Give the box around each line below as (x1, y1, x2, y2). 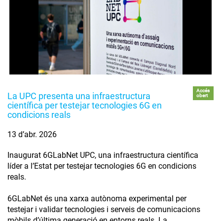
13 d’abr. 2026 (7, 129, 57, 139)
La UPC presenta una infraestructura (7, 90, 150, 101)
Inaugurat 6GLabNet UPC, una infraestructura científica (7, 150, 198, 160)
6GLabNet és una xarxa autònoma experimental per (7, 193, 186, 203)
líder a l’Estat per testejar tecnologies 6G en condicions (7, 161, 196, 171)
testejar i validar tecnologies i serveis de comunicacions (7, 204, 200, 214)
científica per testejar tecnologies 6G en (7, 100, 162, 110)
